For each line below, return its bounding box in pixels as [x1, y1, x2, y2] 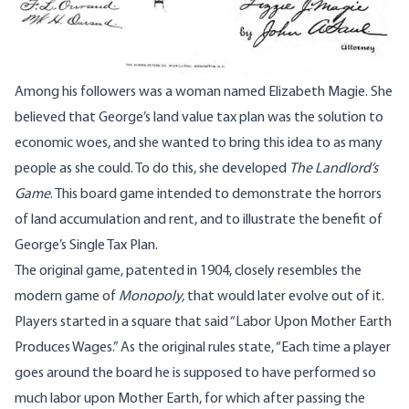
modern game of [15, 289, 119, 305]
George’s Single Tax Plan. [15, 238, 158, 254]
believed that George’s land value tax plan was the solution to [15, 110, 383, 126]
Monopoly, [119, 289, 187, 305]
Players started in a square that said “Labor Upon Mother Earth [15, 315, 392, 330]
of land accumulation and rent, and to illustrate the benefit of [15, 213, 383, 228]
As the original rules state [121, 341, 271, 356]
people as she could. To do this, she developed [15, 162, 289, 177]
